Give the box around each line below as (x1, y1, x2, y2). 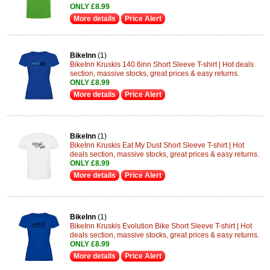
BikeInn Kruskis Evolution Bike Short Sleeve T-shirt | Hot (70, 222, 252, 230)
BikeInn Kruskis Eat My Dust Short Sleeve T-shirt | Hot (70, 141, 244, 149)
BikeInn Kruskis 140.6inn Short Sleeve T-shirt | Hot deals (70, 60, 254, 69)
